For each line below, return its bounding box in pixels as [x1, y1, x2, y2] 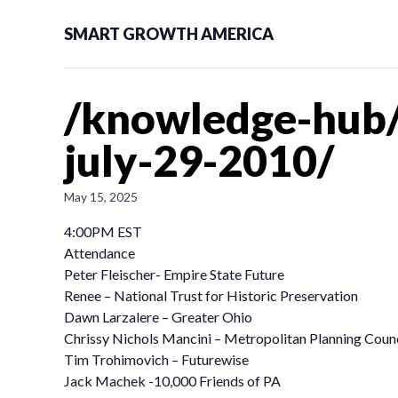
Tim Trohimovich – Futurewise [64, 351, 249, 368]
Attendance [64, 244, 135, 261]
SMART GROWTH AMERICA [64, 24, 274, 44]
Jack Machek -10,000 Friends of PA [64, 372, 281, 389]
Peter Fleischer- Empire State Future [64, 266, 284, 283]
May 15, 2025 [64, 189, 138, 204]
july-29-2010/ [64, 135, 334, 186]
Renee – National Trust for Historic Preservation [64, 287, 358, 304]
